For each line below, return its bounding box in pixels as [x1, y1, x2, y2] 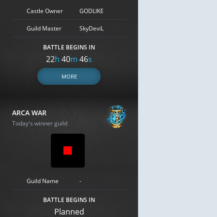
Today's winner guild [12, 119, 67, 127]
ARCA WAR [12, 108, 46, 117]
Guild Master [27, 24, 62, 32]
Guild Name [27, 176, 59, 185]
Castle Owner [27, 6, 63, 15]
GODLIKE [79, 6, 104, 15]
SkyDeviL [79, 24, 104, 32]
